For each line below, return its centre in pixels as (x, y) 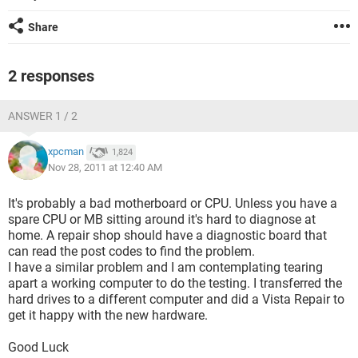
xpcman (66, 152)
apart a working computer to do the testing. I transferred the (175, 283)
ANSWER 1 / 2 (43, 116)
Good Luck (38, 347)
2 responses (51, 76)
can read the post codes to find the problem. (131, 251)
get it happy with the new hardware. (108, 315)
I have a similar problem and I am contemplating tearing (165, 267)
